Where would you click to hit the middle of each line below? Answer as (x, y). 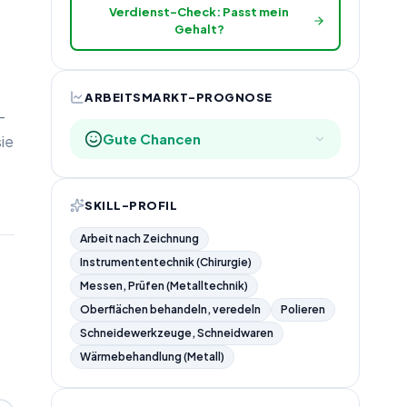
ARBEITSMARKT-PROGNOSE (179, 97)
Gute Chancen (152, 138)
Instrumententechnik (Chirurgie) (166, 262)
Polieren (303, 309)
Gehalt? (199, 29)
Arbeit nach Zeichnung (139, 238)
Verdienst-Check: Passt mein (199, 12)
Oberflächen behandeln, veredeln (170, 309)
